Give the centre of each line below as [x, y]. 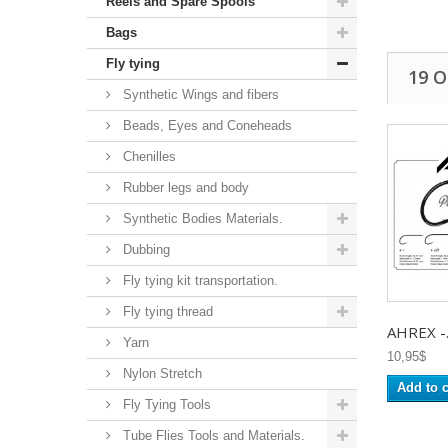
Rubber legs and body [184, 187]
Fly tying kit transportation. [198, 280]
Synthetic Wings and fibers [199, 94]
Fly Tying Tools [165, 404]
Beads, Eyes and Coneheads [205, 125]
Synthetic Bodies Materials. [201, 218]
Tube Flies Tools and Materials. [212, 435]
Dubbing [144, 249]
